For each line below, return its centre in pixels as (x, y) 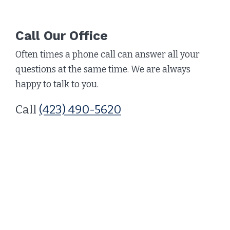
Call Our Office (62, 36)
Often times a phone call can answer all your (108, 55)
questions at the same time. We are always (103, 70)
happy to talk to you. (57, 85)
